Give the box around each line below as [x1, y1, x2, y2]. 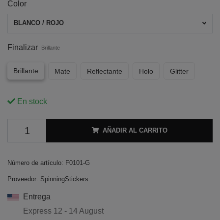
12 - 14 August [54, 206, 104, 215]
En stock [15, 97, 47, 106]
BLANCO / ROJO [14, 19, 64, 27]
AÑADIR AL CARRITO [102, 126, 167, 134]
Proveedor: [7, 175, 38, 183]
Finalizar [7, 43, 38, 52]
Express [23, 206, 54, 215]
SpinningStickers [40, 175, 88, 183]
